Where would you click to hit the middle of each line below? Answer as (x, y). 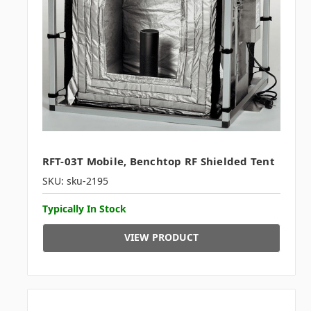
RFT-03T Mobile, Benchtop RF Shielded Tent (158, 161)
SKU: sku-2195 (75, 181)
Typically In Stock (84, 209)
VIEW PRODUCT (161, 237)
